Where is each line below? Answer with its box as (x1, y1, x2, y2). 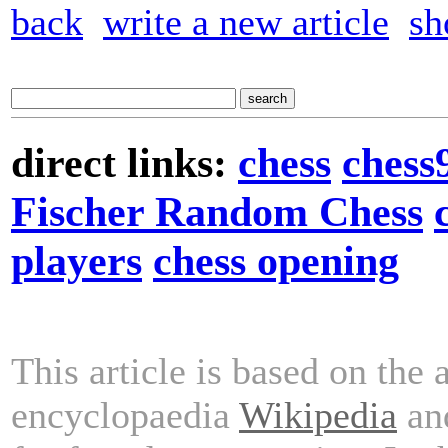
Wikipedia (239, 393, 397, 436)
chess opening (153, 236, 399, 284)
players (11, 236, 142, 284)
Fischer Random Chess (11, 187, 423, 235)
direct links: (11, 138, 238, 186)
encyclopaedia (11, 393, 239, 436)
